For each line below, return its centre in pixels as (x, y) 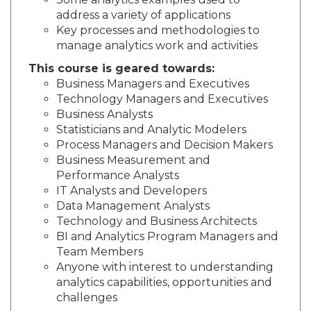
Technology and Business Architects (157, 221)
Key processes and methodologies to (158, 31)
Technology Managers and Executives (162, 99)
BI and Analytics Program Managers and (167, 237)
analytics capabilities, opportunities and (164, 283)
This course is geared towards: (121, 69)
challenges (87, 298)
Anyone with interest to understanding (165, 267)
